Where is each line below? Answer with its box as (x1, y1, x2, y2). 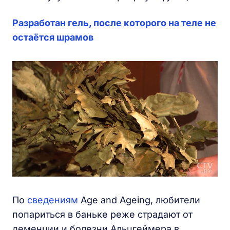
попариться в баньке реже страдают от (12, 209, 193, 220)
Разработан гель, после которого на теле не (12, 17, 216, 28)
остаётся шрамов (12, 32, 93, 43)
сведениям (27, 195, 78, 205)
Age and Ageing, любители (78, 195, 200, 205)
